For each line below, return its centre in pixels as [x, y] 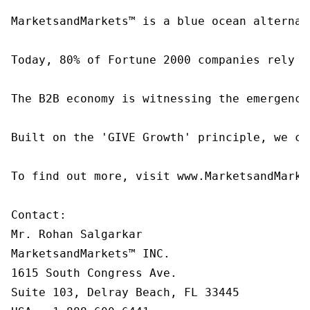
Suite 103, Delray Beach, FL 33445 [125, 292]
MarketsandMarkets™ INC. [91, 254]
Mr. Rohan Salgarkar [77, 234]
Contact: [39, 215]
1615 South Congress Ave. [94, 273]
